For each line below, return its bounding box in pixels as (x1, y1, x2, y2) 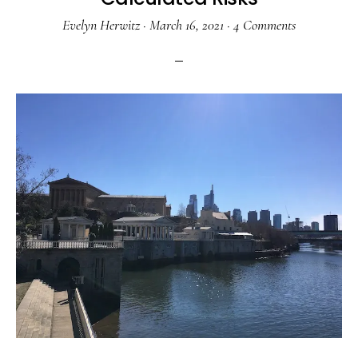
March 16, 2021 (149, 16, 224, 34)
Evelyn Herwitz (62, 16, 140, 34)
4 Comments (233, 16, 296, 34)
